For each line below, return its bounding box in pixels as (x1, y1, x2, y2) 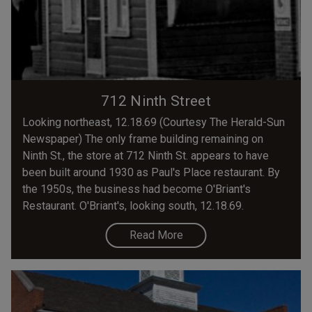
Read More (129, 228, 183, 242)
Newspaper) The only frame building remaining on (22, 132, 263, 146)
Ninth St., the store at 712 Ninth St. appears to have (22, 148, 269, 162)
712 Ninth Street (101, 92, 211, 109)
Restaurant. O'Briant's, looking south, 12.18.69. (22, 198, 244, 212)
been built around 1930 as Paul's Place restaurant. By (22, 165, 280, 179)
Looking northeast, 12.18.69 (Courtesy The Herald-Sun (22, 115, 285, 129)
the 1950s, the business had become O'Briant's (22, 182, 251, 196)
